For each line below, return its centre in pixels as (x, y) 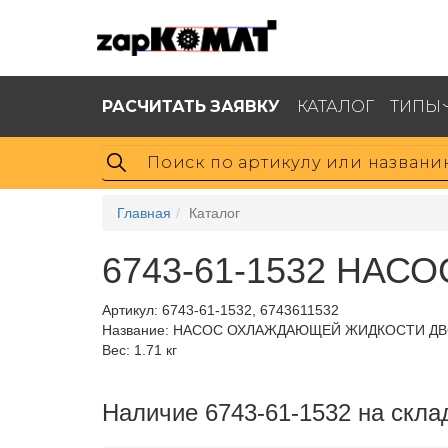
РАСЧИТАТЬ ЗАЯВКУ (191, 105)
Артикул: (132, 310)
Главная (144, 213)
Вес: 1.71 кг (139, 350)
